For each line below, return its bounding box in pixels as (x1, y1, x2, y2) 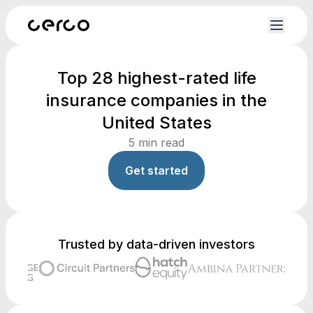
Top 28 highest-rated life (57, 68, 256, 88)
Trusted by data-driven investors (58, 237, 255, 252)
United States (101, 112, 212, 133)
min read (135, 136, 184, 150)
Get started (125, 163, 188, 177)
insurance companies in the (46, 90, 267, 110)
